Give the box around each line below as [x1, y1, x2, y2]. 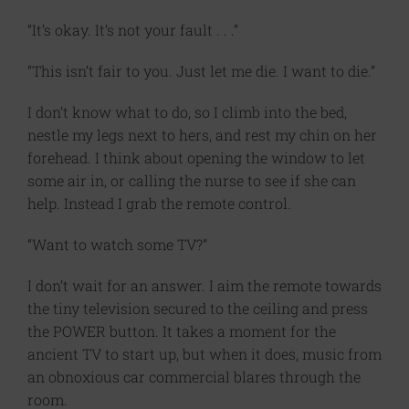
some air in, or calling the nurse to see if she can [27, 171, 356, 191]
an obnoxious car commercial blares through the [27, 367, 361, 387]
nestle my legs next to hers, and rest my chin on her [27, 125, 377, 145]
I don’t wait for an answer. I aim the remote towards [27, 276, 382, 296]
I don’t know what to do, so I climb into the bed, [27, 102, 347, 122]
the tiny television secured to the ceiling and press [27, 299, 368, 319]
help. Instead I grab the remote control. [27, 194, 291, 214]
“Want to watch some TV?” [27, 235, 207, 255]
